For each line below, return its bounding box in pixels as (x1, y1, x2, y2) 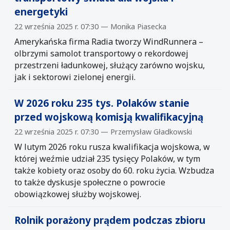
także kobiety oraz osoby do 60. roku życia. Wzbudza (14, 164, 214, 176)
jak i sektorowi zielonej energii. (14, 71, 136, 83)
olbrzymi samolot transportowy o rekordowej (14, 47, 188, 59)
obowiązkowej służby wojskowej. (14, 188, 141, 200)
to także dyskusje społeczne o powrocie (14, 176, 165, 188)
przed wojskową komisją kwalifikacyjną (14, 110, 203, 123)
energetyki (14, 5, 68, 18)
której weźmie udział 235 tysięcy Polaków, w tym (14, 152, 200, 164)
